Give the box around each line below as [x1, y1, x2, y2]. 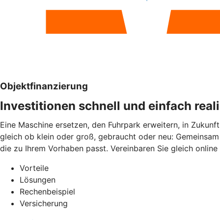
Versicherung [20, 198, 68, 209]
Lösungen [20, 175, 55, 185]
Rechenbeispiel [20, 187, 75, 197]
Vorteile [20, 163, 49, 173]
